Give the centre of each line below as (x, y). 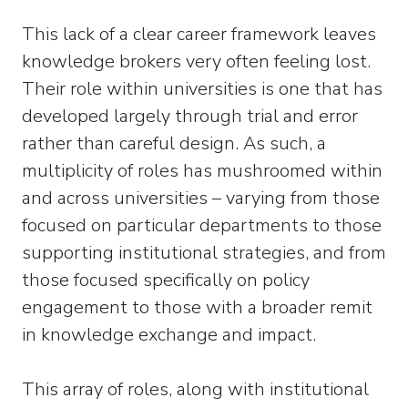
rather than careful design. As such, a (174, 143)
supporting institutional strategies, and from (204, 253)
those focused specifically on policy (166, 280)
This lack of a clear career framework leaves (199, 34)
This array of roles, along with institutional (195, 389)
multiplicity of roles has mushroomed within (202, 171)
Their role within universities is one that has (202, 89)
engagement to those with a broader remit (197, 307)
